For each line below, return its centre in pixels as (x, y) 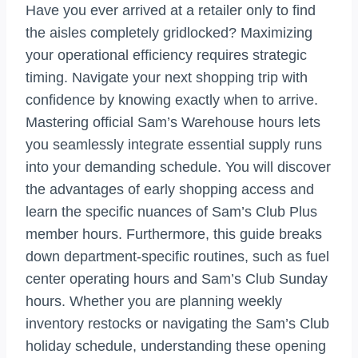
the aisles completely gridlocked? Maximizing (169, 33)
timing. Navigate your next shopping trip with (167, 78)
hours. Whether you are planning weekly (154, 302)
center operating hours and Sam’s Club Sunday (177, 279)
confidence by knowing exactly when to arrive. (172, 100)
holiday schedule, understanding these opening (176, 346)
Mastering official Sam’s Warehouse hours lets (173, 123)
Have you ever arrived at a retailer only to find (171, 11)
